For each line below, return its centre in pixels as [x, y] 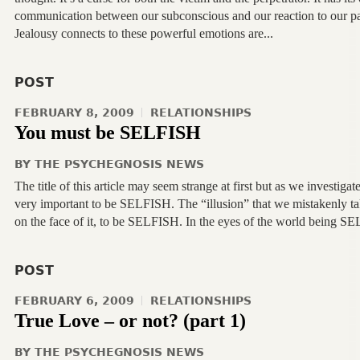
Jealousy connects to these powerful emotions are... [143, 33]
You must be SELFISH [107, 133]
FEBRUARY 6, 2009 [74, 301]
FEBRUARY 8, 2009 [74, 112]
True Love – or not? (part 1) [130, 321]
